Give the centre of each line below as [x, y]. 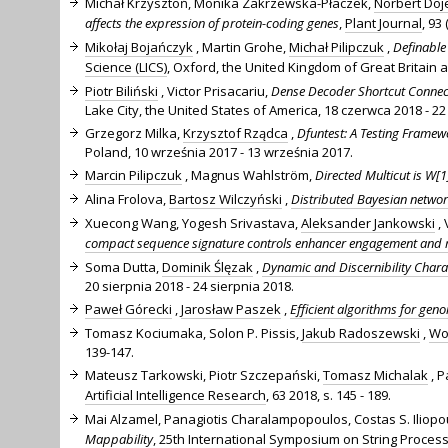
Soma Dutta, [123, 266]
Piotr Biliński [121, 90]
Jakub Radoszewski [361, 332]
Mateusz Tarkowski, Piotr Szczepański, [204, 374]
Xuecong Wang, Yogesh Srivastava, [193, 222]
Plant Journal [383, 22]
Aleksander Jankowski [368, 222]
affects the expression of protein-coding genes [212, 22]
